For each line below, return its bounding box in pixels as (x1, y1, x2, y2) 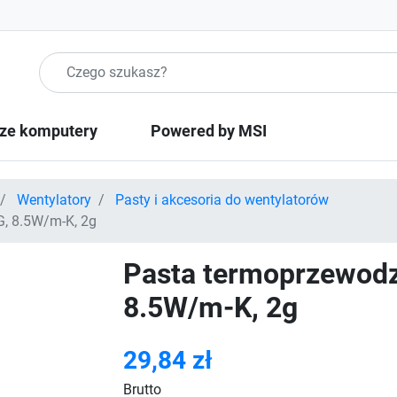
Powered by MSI (151, 121, 267, 140)
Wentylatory (17, 191, 91, 208)
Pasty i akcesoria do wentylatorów (115, 191, 329, 208)
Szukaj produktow (38, 53, 151, 70)
